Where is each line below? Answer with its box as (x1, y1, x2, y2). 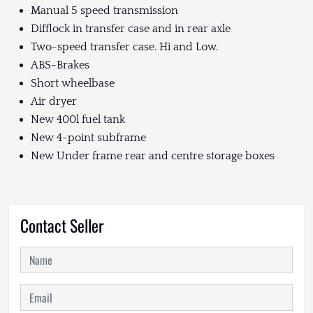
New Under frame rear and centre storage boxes (31, 150, 275, 163)
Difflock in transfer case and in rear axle (31, 22, 231, 36)
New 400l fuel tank (31, 113, 125, 126)
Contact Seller (20, 213, 104, 238)
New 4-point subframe (31, 131, 146, 145)
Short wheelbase (31, 77, 115, 90)
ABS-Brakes (31, 59, 89, 72)
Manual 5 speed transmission (31, 4, 178, 17)
